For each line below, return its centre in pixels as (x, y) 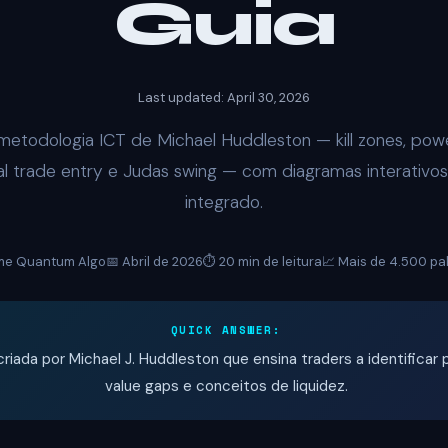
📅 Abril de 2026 (154, 261)
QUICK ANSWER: (226, 329)
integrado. (224, 201)
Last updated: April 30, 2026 (224, 97)
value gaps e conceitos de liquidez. (226, 385)
